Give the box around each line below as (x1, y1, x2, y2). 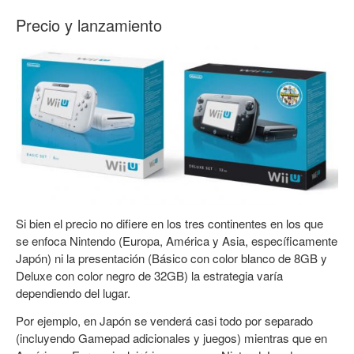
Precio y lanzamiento (16, 13, 162, 36)
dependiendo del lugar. (16, 284, 130, 301)
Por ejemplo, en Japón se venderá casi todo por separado (16, 311, 313, 329)
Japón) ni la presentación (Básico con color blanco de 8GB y (16, 249, 327, 266)
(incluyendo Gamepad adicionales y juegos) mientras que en (16, 329, 327, 346)
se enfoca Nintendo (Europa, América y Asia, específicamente (16, 232, 337, 249)
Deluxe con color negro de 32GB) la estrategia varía (16, 266, 283, 284)
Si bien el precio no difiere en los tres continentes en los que (16, 214, 323, 232)
